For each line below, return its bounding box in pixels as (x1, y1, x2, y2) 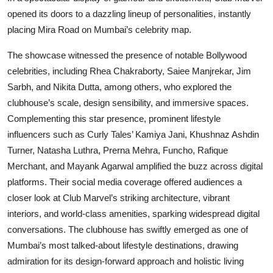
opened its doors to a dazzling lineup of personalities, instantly (7, 9, 251, 19)
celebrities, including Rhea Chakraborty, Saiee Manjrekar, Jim (7, 66, 251, 76)
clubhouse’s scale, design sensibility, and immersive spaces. (7, 97, 249, 108)
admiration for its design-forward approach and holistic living (7, 256, 244, 266)
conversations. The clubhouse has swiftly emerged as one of (7, 224, 248, 235)
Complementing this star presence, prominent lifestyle (7, 113, 221, 124)
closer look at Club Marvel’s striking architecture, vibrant (7, 193, 230, 203)
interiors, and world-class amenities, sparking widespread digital (7, 208, 260, 219)
